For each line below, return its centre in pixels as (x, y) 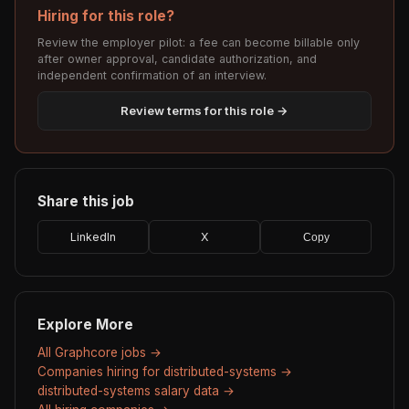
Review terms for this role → (204, 111)
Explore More (85, 325)
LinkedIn (93, 237)
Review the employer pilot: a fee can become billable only (199, 43)
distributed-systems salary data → (136, 391)
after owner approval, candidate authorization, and (177, 59)
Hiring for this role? (106, 16)
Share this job (86, 202)
